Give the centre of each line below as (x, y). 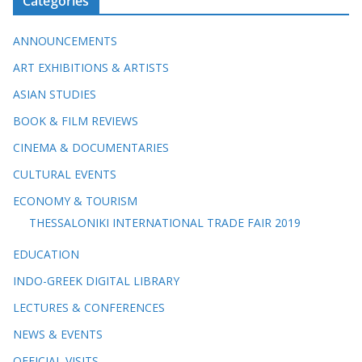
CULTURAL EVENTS (65, 175)
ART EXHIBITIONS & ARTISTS (91, 68)
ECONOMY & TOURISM (75, 201)
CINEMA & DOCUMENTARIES (91, 148)
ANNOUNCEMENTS (65, 41)
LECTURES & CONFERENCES (89, 308)
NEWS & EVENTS (58, 335)
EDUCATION (46, 255)
